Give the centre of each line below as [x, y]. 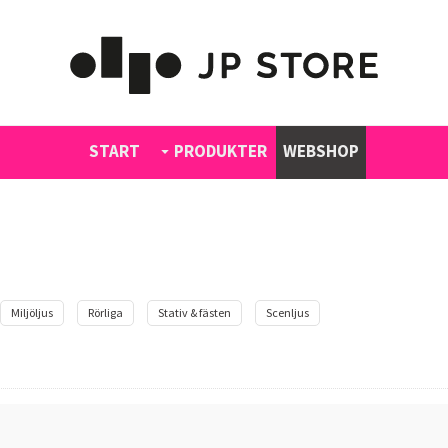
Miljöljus [32, 312]
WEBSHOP [321, 150]
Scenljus [287, 312]
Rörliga [105, 312]
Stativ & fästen [194, 312]
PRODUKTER [220, 150]
